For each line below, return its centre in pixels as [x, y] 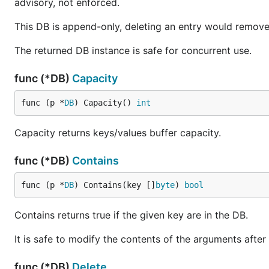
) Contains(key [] [115, 185]
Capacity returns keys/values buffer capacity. [118, 133]
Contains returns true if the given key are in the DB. [131, 215]
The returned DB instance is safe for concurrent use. [133, 50]
